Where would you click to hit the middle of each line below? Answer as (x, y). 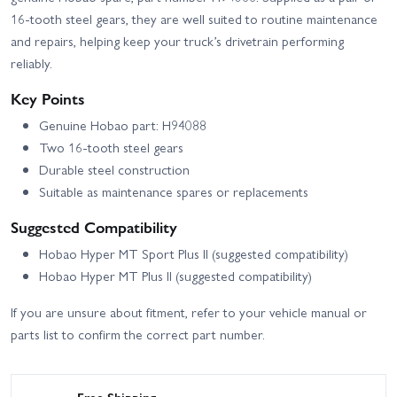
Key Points (48, 97)
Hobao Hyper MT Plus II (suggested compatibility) (175, 275)
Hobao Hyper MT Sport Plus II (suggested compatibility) (194, 253)
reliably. (31, 62)
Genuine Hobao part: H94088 (123, 125)
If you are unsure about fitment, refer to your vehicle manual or (189, 311)
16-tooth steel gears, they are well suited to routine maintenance (194, 18)
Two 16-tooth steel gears (111, 147)
